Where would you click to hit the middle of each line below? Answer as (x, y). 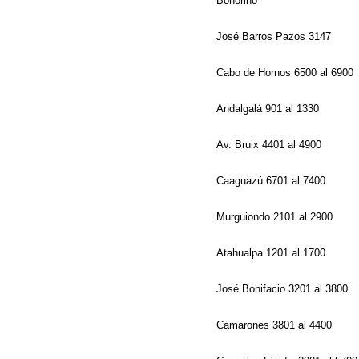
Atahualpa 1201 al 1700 (272, 253)
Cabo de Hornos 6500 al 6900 (286, 73)
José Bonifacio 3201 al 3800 (284, 289)
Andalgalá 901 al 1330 (269, 109)
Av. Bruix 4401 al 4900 (270, 145)
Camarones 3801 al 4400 (276, 325)
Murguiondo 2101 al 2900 (276, 217)
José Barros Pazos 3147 (275, 36)
